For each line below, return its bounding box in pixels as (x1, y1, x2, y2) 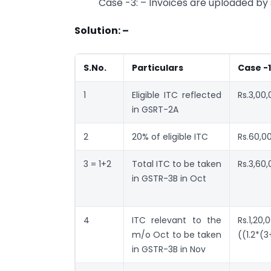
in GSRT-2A (132, 103, 178, 116)
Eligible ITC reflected (132, 88, 221, 101)
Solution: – (74, 24, 129, 38)
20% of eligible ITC (132, 130, 208, 143)
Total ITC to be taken (132, 157, 221, 170)
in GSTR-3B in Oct (132, 172, 206, 184)
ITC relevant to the (132, 214, 221, 226)
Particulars (132, 61, 183, 74)
